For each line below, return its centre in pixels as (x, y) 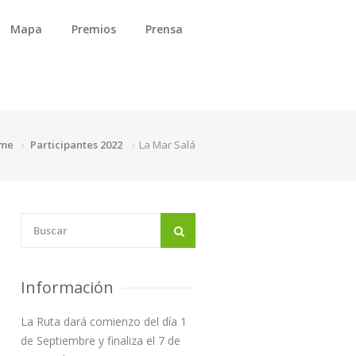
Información (67, 287)
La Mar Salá (167, 144)
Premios (94, 29)
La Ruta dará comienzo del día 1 (104, 321)
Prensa (164, 29)
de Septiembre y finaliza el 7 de (101, 340)
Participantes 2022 (76, 144)
